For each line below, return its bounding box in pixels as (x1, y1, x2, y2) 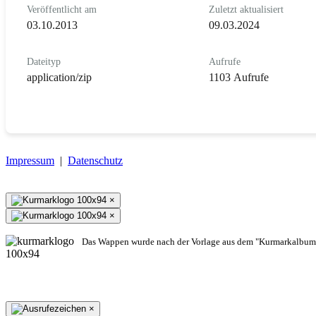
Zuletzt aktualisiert (208, 4, 284, 15)
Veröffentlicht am (27, 4, 97, 15)
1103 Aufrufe (208, 71, 269, 83)
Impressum (6, 154, 54, 166)
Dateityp (27, 56, 61, 67)
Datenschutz (68, 154, 123, 166)
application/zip (27, 71, 92, 83)
